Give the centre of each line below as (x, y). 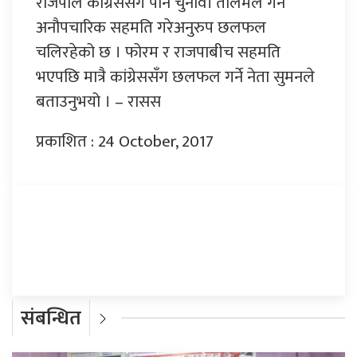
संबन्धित (51, 318)
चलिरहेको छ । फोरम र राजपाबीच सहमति (158, 52)
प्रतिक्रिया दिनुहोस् (86, 224)
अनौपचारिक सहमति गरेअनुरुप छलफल (151, 27)
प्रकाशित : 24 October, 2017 (125, 141)
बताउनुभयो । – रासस (98, 101)
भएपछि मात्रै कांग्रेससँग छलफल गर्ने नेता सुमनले (175, 76)
